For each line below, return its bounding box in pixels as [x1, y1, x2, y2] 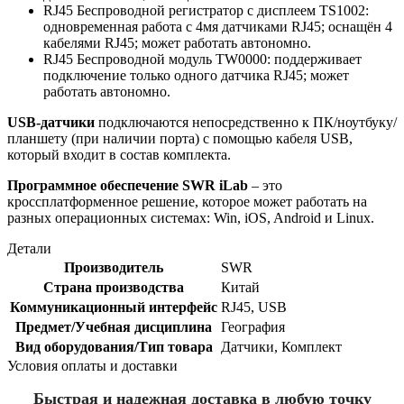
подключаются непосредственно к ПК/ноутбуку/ [95, 114, 397, 130]
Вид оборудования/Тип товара [14, 338, 213, 354]
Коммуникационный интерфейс [10, 298, 217, 315]
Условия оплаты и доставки [7, 357, 178, 373]
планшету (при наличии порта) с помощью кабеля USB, [7, 130, 353, 146]
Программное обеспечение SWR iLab [7, 177, 252, 193]
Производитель [64, 259, 163, 275]
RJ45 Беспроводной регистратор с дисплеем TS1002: [43, 2, 369, 18]
